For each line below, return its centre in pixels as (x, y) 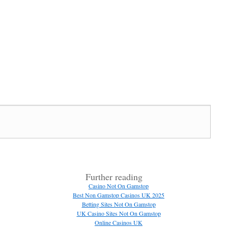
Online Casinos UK (119, 223)
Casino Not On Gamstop (119, 186)
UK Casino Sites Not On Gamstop (119, 213)
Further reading (114, 177)
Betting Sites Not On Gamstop (119, 204)
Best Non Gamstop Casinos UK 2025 (119, 195)
